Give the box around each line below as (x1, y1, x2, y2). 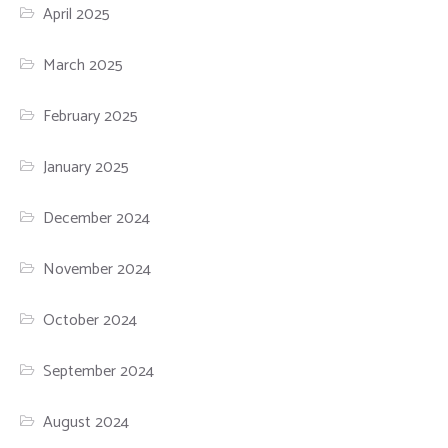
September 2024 (43, 358, 155, 386)
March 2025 (43, 52, 124, 80)
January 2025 (43, 154, 130, 182)
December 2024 (43, 205, 151, 233)
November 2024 (43, 256, 152, 284)
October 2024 (43, 307, 138, 335)
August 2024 (43, 409, 130, 437)
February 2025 (43, 103, 139, 131)
